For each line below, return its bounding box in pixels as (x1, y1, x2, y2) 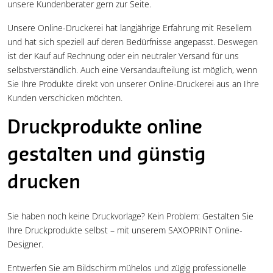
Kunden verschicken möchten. (7, 92, 122, 104)
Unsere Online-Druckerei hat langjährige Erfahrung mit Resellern (7, 22, 252, 34)
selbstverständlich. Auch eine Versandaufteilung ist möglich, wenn (7, 64, 257, 76)
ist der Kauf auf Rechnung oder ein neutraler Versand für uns (7, 50, 239, 62)
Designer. (7, 238, 43, 250)
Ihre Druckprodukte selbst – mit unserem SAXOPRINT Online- (7, 224, 243, 236)
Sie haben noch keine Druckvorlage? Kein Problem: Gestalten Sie (7, 210, 253, 222)
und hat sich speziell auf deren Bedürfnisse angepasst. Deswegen (7, 36, 258, 48)
